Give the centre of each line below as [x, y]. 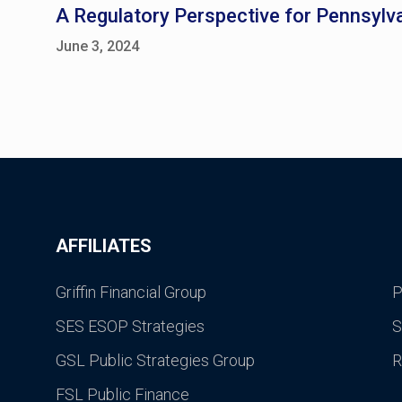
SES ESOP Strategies [130, 326]
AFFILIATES [104, 246]
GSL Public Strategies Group [155, 360]
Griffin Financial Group [131, 292]
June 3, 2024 [97, 46]
